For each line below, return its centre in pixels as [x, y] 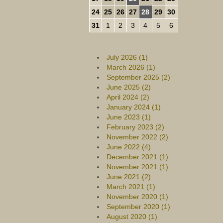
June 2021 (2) [128, 177]
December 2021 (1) [137, 157]
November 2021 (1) [137, 167]
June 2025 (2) [128, 87]
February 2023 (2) [135, 127]
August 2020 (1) [132, 217]
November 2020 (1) [137, 197]
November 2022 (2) [137, 137]
